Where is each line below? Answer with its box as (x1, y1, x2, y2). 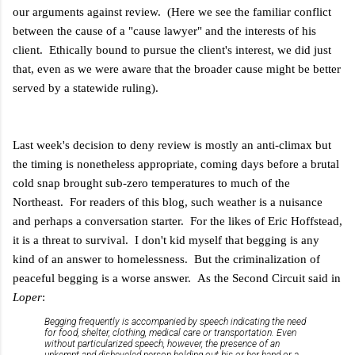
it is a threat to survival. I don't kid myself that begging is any (13, 233, 319, 246)
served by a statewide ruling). (13, 81, 158, 94)
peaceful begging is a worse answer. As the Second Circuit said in (13, 271, 341, 284)
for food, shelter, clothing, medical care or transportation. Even (44, 326, 296, 338)
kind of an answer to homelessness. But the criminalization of (13, 252, 320, 265)
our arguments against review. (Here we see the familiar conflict (13, 5, 331, 18)
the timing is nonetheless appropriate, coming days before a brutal (13, 157, 339, 170)
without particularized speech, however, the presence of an (44, 338, 280, 349)
